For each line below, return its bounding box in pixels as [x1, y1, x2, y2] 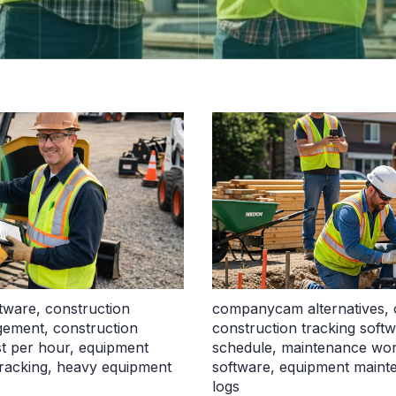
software [212, 358, 270, 377]
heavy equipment [57, 358, 171, 377]
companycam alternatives [212, 300, 385, 318]
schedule [212, 339, 272, 357]
